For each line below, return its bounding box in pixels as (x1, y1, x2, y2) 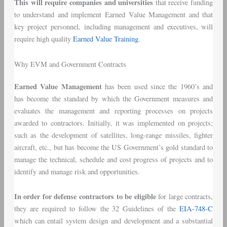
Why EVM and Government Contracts (14, 59, 126, 69)
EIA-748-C (179, 204, 213, 214)
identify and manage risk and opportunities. (14, 166, 140, 176)
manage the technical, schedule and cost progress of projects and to (14, 154, 213, 164)
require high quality (14, 34, 73, 44)
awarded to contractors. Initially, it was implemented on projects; (14, 118, 213, 128)
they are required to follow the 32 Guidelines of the (14, 204, 180, 214)
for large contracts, (156, 192, 213, 202)
